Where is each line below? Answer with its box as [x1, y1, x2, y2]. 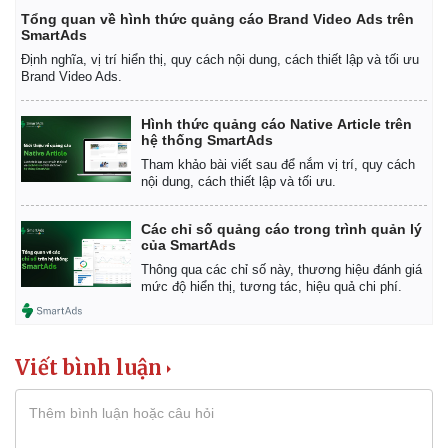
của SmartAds [141, 236, 236, 253]
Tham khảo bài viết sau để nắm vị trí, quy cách [141, 156, 415, 172]
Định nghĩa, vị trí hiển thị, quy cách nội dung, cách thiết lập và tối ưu [21, 51, 419, 67]
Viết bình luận [15, 354, 162, 380]
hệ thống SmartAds [141, 131, 273, 148]
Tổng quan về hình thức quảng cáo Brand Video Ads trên [21, 10, 414, 27]
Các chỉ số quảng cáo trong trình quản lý [141, 220, 422, 237]
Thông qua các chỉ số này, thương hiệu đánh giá [141, 261, 422, 277]
